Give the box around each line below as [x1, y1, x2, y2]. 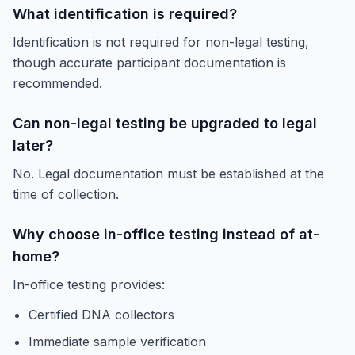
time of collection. [13, 186, 119, 203]
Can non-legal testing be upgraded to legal [13, 115, 317, 132]
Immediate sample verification [29, 334, 206, 350]
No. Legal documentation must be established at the [13, 166, 324, 182]
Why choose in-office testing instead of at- [13, 226, 319, 243]
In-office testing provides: [13, 277, 165, 293]
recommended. [13, 75, 102, 92]
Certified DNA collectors [29, 307, 174, 323]
